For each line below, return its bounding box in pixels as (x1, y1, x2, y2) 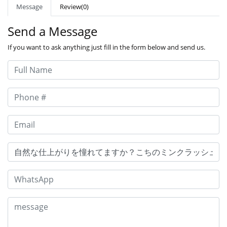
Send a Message (8, 22, 97, 40)
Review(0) (60, 2, 89, 11)
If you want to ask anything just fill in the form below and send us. (8, 42, 205, 52)
